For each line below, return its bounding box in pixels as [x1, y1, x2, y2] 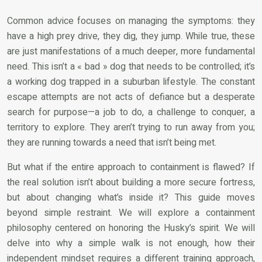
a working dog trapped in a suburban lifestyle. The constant [7, 74, 255, 89]
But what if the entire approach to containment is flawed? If [7, 160, 255, 174]
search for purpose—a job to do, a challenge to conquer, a [7, 105, 255, 119]
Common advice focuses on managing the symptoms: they [7, 13, 255, 28]
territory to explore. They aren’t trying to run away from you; [7, 120, 255, 135]
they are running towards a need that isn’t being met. [7, 135, 216, 150]
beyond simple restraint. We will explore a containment [7, 205, 255, 220]
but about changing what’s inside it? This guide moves [7, 190, 255, 205]
